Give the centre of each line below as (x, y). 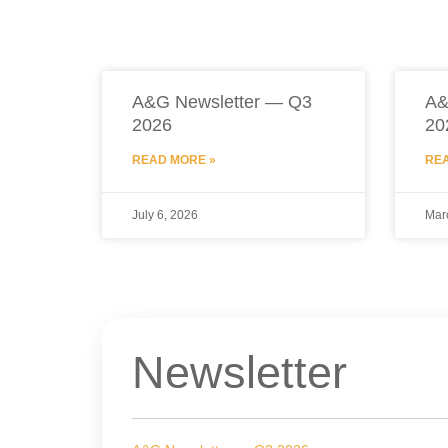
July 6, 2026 (165, 214)
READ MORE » (174, 159)
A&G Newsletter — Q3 (222, 101)
